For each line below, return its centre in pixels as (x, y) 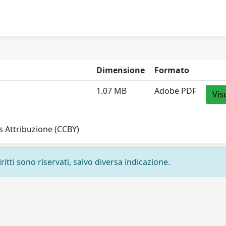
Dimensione (121, 70)
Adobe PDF (176, 91)
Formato (172, 70)
